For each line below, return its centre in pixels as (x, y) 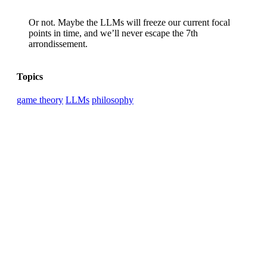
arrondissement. (58, 44)
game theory (40, 100)
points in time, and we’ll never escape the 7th (113, 33)
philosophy (113, 100)
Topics (30, 77)
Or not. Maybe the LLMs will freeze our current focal (129, 22)
